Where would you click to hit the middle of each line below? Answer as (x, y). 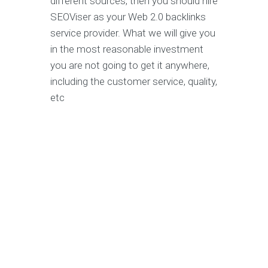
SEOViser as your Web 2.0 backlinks (128, 17)
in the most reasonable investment (127, 49)
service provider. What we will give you (133, 33)
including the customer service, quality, (134, 82)
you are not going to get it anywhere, (130, 66)
